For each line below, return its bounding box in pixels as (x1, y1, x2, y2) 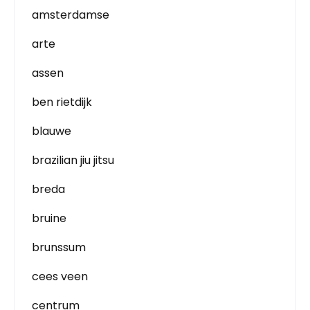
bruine (32, 210, 66, 226)
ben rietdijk (32, 94, 92, 110)
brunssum (32, 239, 86, 255)
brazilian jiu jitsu (32, 152, 114, 168)
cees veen (32, 268, 88, 284)
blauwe (32, 123, 71, 139)
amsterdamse (32, 7, 109, 23)
